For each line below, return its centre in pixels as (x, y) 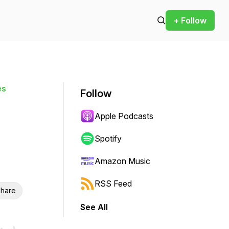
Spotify (108, 139)
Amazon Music (122, 161)
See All (94, 207)
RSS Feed (113, 184)
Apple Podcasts (124, 116)
